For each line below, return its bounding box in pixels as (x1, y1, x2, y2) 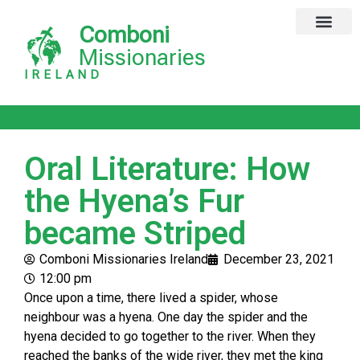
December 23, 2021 (223, 252, 334, 267)
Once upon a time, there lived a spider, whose (24, 290, 278, 305)
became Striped (24, 215, 246, 252)
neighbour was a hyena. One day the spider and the (24, 309, 308, 325)
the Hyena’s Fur (24, 182, 244, 220)
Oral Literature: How (24, 150, 310, 188)
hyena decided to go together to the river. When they (24, 329, 316, 344)
